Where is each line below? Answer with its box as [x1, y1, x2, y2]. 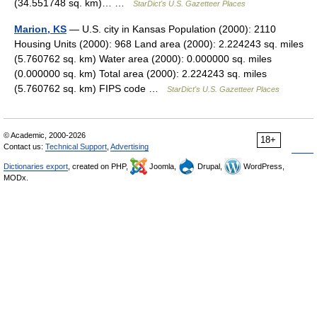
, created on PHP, [68, 162, 130, 171]
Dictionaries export [4, 162, 68, 171]
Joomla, [147, 162, 178, 171]
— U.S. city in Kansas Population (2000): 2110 [67, 23, 276, 35]
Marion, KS [14, 23, 67, 35]
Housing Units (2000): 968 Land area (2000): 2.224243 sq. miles [14, 38, 304, 50]
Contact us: [4, 142, 45, 151]
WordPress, [241, 162, 284, 171]
